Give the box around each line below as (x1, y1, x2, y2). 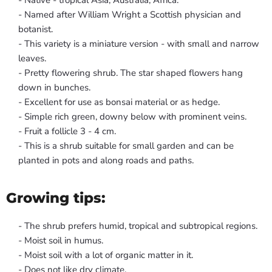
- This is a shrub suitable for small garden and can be (18, 140, 234, 152)
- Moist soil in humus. (18, 234, 103, 247)
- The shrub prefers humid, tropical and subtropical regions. (18, 220, 257, 233)
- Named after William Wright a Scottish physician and (18, 8, 241, 21)
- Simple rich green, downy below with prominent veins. (18, 110, 246, 123)
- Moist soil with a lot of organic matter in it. (18, 249, 193, 262)
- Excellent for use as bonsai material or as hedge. (18, 96, 220, 109)
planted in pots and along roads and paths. (18, 154, 194, 167)
